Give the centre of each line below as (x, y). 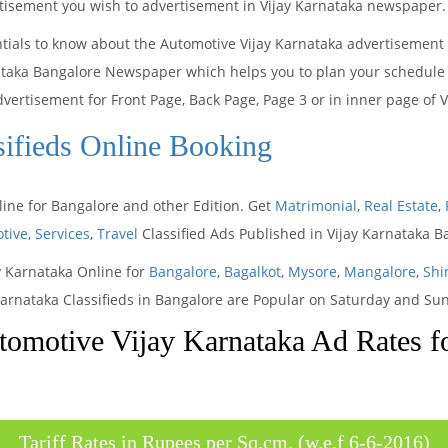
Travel (117, 233)
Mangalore (380, 271)
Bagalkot (252, 271)
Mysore (312, 271)
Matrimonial (316, 205)
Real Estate (401, 205)
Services (62, 233)
